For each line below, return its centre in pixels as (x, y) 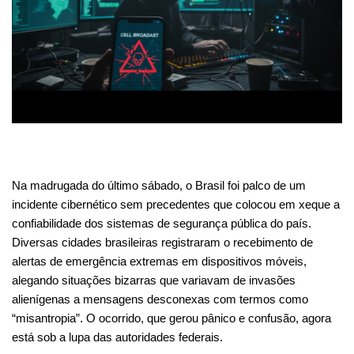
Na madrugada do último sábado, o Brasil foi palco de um (159, 185)
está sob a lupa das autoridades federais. (117, 337)
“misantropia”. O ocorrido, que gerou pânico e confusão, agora (171, 318)
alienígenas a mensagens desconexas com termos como (160, 299)
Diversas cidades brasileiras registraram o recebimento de (162, 242)
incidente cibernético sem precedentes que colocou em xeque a (176, 204)
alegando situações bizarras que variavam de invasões (154, 280)
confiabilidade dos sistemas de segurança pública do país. (162, 223)
